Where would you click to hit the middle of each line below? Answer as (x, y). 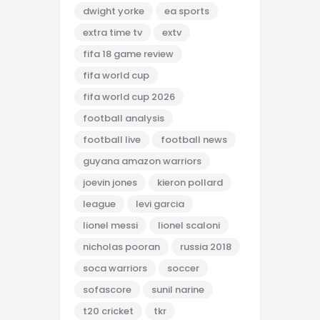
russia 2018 (206, 247)
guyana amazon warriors (142, 161)
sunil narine (178, 290)
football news (194, 140)
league (99, 204)
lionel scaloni (189, 226)
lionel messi (110, 226)
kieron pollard (190, 183)
